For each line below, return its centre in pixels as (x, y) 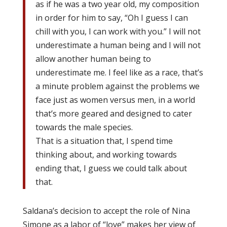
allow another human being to (93, 59)
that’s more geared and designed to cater (113, 113)
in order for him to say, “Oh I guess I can (111, 18)
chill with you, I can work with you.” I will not (118, 31)
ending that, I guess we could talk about (111, 168)
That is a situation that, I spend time (104, 141)
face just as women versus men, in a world (115, 100)
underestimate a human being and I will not (118, 45)
